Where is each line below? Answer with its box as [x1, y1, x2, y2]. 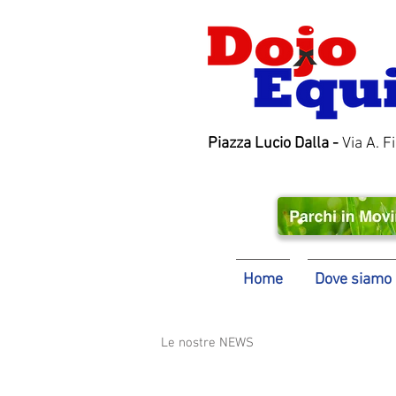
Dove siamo [315, 270, 392, 289]
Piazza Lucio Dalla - [208, 134, 342, 153]
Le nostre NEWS [161, 334, 254, 351]
